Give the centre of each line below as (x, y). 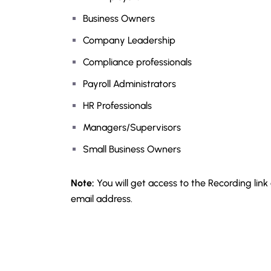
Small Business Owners (132, 149)
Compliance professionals (137, 62)
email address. (102, 199)
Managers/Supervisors (132, 127)
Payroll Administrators (129, 84)
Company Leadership (129, 40)
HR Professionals (117, 106)
